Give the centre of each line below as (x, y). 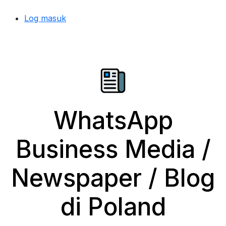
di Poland (113, 207)
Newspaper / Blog (113, 178)
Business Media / (113, 149)
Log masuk (45, 18)
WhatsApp (113, 120)
